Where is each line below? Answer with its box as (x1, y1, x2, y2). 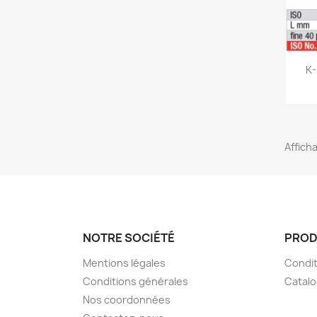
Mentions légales (83, 255, 166, 270)
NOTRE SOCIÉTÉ (83, 229, 175, 246)
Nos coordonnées (83, 292, 171, 306)
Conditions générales (83, 274, 188, 288)
